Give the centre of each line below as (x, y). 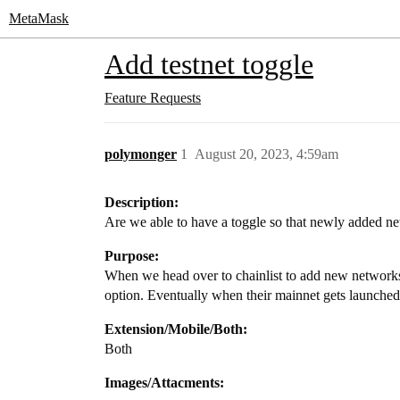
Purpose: (132, 256)
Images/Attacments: (164, 383)
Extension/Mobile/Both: (176, 329)
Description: (142, 202)
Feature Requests (153, 98)
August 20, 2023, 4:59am (267, 154)
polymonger (141, 154)
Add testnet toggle (209, 64)
